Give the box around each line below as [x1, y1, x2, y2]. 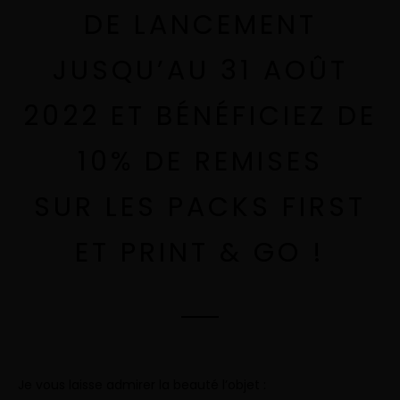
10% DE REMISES [77, 142, 323, 180]
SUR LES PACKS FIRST [34, 187, 366, 226]
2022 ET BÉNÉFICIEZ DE [23, 96, 377, 135]
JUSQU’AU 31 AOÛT [52, 51, 348, 89]
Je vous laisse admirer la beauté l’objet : [18, 375, 266, 394]
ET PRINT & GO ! [75, 233, 325, 271]
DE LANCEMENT [83, 5, 317, 44]
